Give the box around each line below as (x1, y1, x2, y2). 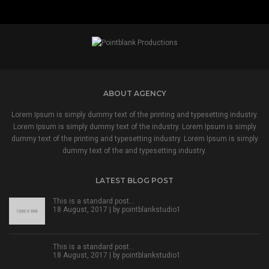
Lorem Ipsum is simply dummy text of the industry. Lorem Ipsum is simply (13, 122, 256, 131)
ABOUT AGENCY (103, 89, 166, 98)
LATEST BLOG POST (95, 176, 174, 186)
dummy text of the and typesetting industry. (62, 147, 207, 156)
